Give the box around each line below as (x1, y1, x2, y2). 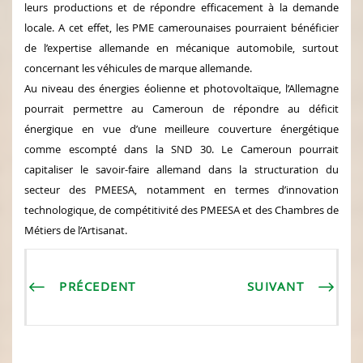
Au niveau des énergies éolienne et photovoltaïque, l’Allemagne (24, 80, 339, 96)
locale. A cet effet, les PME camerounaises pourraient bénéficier (24, 19, 339, 35)
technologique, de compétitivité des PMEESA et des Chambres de (24, 202, 339, 217)
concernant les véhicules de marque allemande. (24, 60, 252, 75)
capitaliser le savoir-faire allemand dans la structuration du (24, 161, 339, 177)
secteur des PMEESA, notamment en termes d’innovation (24, 181, 339, 197)
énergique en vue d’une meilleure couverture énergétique (24, 121, 339, 136)
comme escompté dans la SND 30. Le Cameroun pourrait (24, 141, 339, 156)
